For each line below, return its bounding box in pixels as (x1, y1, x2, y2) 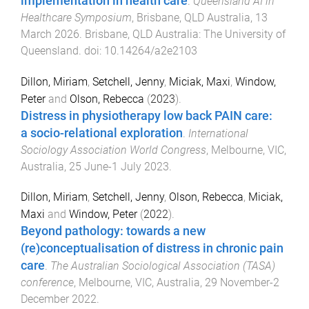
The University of (203, 27, 286, 41)
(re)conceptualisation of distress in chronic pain (21, 241, 283, 256)
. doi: (79, 43, 104, 57)
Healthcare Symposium (21, 10, 132, 24)
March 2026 (21, 27, 79, 41)
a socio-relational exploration (21, 126, 183, 140)
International (188, 126, 248, 140)
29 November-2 (205, 276, 279, 290)
